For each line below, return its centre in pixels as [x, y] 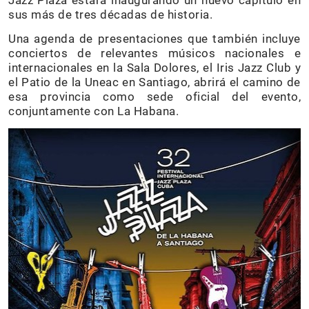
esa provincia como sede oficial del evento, [154, 97]
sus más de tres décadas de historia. [110, 14]
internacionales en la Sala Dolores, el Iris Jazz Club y [154, 68]
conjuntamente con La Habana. [93, 111]
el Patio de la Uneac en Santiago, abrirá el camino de [154, 82]
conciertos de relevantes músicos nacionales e [154, 53]
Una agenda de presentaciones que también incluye [154, 39]
